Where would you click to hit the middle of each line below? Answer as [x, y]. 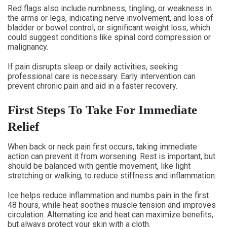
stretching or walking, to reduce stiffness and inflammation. [112, 176]
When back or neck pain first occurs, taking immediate [102, 147]
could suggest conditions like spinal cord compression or [109, 37]
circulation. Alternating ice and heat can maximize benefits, [110, 215]
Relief [23, 126]
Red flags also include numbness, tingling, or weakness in [110, 8]
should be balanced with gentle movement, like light [99, 166]
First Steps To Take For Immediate [102, 110]
